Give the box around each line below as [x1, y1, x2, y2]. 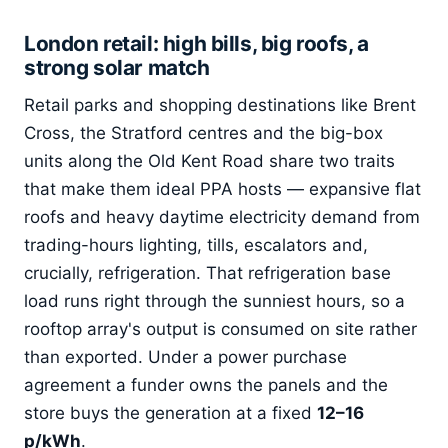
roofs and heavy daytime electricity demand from [24, 206, 420, 227]
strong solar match [24, 54, 210, 80]
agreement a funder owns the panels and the [24, 374, 388, 395]
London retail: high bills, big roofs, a [24, 30, 369, 56]
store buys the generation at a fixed [24, 402, 317, 423]
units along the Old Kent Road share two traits [24, 150, 395, 171]
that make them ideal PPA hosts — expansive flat [24, 178, 421, 199]
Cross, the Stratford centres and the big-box [24, 122, 383, 143]
